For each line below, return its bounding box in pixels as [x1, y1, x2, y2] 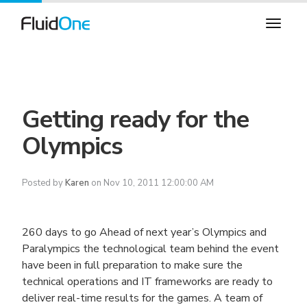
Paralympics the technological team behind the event [22, 241, 279, 256]
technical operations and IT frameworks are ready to [22, 274, 273, 289]
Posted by [22, 177, 63, 189]
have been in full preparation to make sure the [22, 258, 243, 273]
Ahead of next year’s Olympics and [97, 225, 267, 240]
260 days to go [22, 225, 97, 240]
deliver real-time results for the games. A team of [22, 291, 262, 306]
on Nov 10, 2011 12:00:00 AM [89, 177, 214, 189]
